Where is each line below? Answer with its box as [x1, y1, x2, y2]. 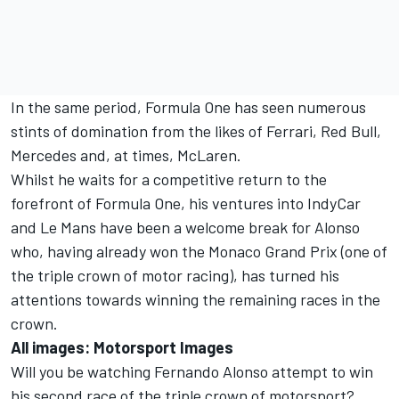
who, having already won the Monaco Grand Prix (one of [11, 241, 387, 261]
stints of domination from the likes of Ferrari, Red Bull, [11, 121, 381, 141]
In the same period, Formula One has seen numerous [11, 97, 366, 117]
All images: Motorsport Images [11, 338, 233, 357]
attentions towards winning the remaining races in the [11, 289, 380, 309]
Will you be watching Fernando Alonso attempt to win [11, 362, 373, 381]
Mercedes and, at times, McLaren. [11, 145, 241, 165]
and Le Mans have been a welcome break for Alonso [11, 217, 360, 237]
